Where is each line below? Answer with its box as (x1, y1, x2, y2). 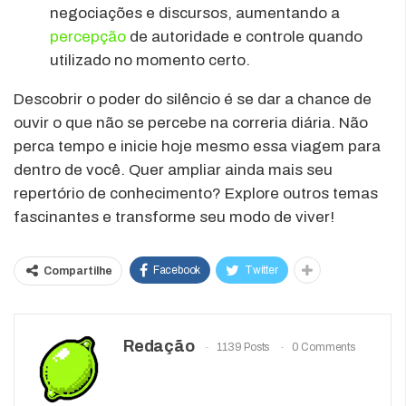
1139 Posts (217, 340, 270, 353)
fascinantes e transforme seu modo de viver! (14, 208, 334, 226)
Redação (123, 336, 195, 355)
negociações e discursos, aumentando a (50, 4, 340, 22)
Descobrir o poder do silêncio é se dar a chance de (14, 90, 372, 108)
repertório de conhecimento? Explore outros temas (14, 184, 378, 202)
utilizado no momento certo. (50, 51, 250, 69)
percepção (50, 27, 126, 45)
